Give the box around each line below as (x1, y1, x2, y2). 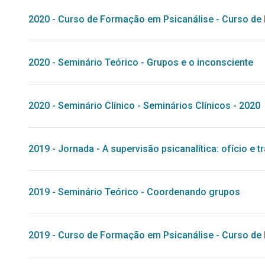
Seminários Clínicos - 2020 (143, 100, 260, 111)
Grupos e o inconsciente (147, 57, 253, 68)
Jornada (58, 143, 94, 154)
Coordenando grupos (147, 186, 240, 198)
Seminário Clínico (58, 100, 135, 111)
